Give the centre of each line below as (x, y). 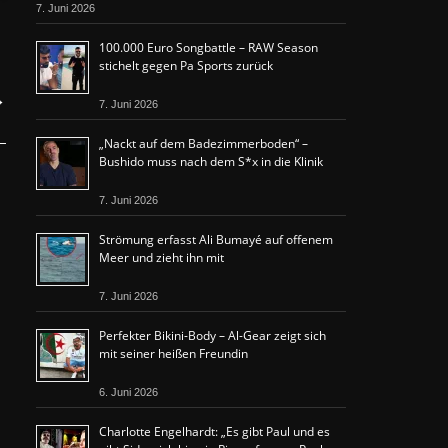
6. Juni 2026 (128, 392)
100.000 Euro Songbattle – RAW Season (208, 47)
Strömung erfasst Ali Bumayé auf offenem (216, 239)
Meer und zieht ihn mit (161, 257)
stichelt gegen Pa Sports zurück (186, 65)
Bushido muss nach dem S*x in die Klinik (211, 161)
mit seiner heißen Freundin (173, 353)
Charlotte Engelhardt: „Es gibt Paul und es (214, 431)
